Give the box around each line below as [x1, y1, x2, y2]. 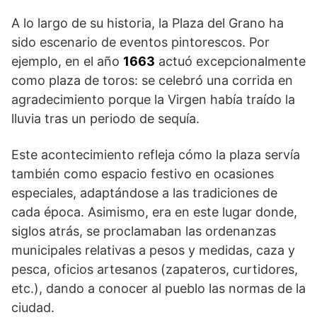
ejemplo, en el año [11, 54, 123, 69]
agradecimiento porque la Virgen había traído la [11, 92, 295, 108]
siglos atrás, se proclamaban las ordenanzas [11, 224, 276, 239]
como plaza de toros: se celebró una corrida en [11, 73, 293, 88]
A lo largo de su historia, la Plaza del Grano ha [11, 16, 284, 31]
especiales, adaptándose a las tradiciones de [11, 185, 277, 201]
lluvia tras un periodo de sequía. [11, 111, 200, 127]
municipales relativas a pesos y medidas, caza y [11, 243, 295, 258]
